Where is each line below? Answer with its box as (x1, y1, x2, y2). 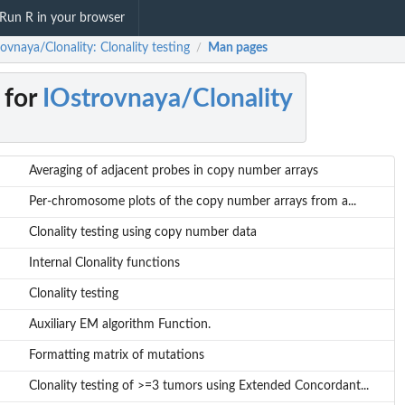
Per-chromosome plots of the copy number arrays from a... (28, 195, 356, 209)
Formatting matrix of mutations (28, 349, 204, 363)
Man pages (208, 42, 268, 55)
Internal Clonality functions (28, 257, 180, 270)
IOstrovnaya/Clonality (42, 86, 293, 112)
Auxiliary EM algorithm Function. (28, 318, 211, 332)
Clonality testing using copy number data (28, 226, 257, 240)
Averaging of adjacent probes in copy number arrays (28, 165, 318, 178)
